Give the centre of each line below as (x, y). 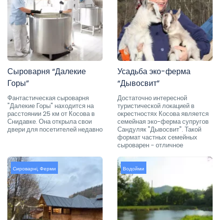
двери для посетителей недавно (55, 129)
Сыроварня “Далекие (47, 71)
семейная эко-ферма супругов (163, 121)
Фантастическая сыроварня (48, 98)
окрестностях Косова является (163, 113)
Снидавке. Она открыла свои (50, 121)
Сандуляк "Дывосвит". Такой (159, 129)
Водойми (134, 168)
